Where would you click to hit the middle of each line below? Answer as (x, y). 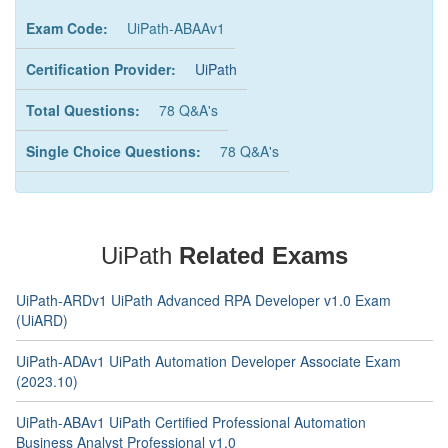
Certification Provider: (101, 69)
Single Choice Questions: (113, 151)
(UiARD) (42, 320)
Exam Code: (67, 28)
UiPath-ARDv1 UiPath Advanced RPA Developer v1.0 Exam (203, 300)
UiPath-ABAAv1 (176, 28)
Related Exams (263, 255)
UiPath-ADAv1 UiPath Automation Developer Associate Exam (208, 361)
